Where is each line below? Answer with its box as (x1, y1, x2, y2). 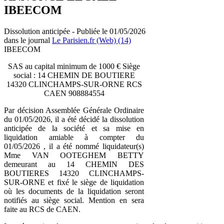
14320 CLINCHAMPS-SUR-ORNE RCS (6, 79, 142, 88)
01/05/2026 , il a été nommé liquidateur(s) (4, 141, 144, 150)
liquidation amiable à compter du (4, 132, 144, 141)
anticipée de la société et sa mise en (4, 123, 144, 132)
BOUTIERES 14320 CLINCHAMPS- (4, 168, 144, 177)
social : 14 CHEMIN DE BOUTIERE (13, 70, 135, 79)
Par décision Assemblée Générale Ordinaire (4, 105, 144, 114)
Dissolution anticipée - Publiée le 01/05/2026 (4, 26, 145, 35)
